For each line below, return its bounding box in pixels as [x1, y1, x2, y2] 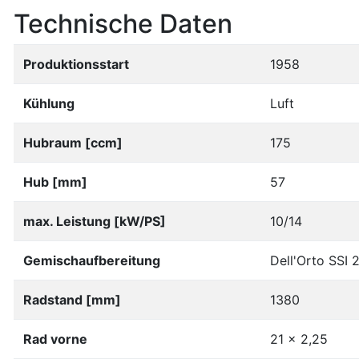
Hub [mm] [23, 174, 87, 190]
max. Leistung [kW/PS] [23, 213, 166, 229]
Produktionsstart [23, 56, 129, 72]
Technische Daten [14, 8, 232, 39]
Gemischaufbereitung [23, 252, 160, 268]
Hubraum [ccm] [23, 135, 123, 151]
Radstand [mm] [23, 292, 121, 308]
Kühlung [23, 95, 75, 111]
